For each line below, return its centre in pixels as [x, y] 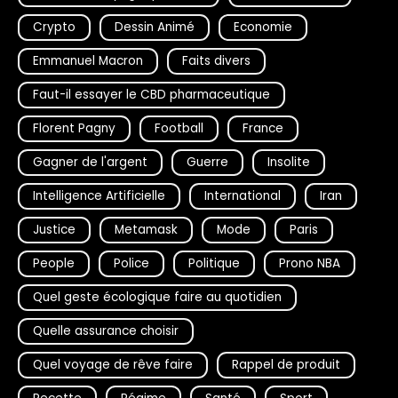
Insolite [289, 162]
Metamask [146, 229]
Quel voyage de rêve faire [113, 364]
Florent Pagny [74, 128]
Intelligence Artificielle [99, 195]
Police [131, 263]
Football [179, 128]
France [263, 128]
